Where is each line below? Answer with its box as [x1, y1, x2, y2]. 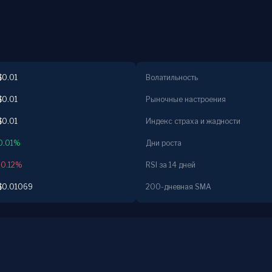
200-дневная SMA [146, 182, 211, 191]
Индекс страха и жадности [146, 117, 240, 126]
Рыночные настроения [146, 95, 226, 104]
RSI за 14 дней [146, 160, 195, 169]
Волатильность [146, 73, 198, 82]
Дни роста [146, 138, 182, 148]
